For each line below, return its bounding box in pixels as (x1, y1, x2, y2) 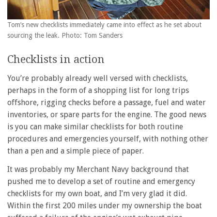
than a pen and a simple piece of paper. (7, 146, 144, 156)
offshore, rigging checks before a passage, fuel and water (7, 98, 206, 108)
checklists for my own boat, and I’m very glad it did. (7, 188, 187, 198)
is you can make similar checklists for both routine (7, 122, 183, 132)
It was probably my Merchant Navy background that (7, 164, 189, 174)
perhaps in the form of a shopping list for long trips (7, 86, 189, 95)
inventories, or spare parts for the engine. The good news (7, 110, 206, 120)
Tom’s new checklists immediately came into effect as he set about (7, 20, 201, 29)
